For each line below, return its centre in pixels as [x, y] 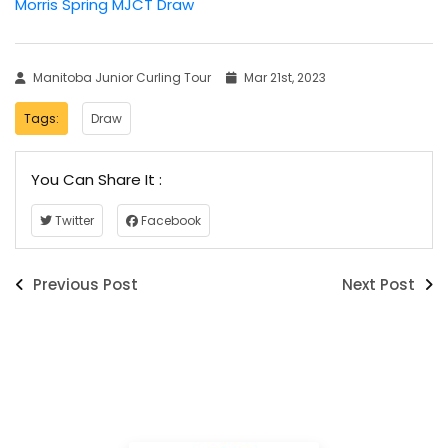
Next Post [380, 284]
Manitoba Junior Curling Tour [122, 77]
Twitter [73, 220]
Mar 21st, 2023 [283, 77]
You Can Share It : [96, 179]
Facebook [169, 220]
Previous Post [83, 284]
